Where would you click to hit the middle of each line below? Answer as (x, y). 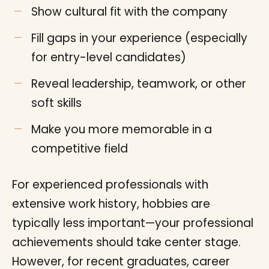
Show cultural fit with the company (129, 12)
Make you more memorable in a (122, 129)
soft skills (56, 103)
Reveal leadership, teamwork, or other (139, 84)
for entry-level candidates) (109, 57)
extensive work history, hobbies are (111, 204)
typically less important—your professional (133, 223)
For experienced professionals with (110, 185)
